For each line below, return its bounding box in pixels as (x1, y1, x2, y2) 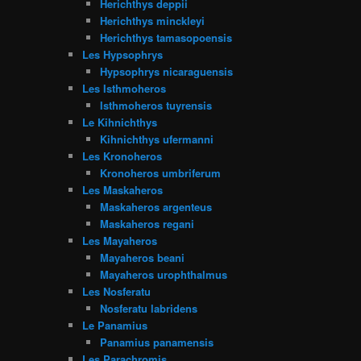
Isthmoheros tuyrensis (100, 97, 213, 113)
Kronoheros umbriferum (100, 164, 222, 180)
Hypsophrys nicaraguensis (100, 63, 234, 79)
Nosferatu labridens (100, 300, 198, 316)
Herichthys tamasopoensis (100, 29, 233, 45)
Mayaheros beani (100, 249, 185, 265)
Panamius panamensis (100, 334, 214, 350)
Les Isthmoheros (81, 80, 166, 96)
